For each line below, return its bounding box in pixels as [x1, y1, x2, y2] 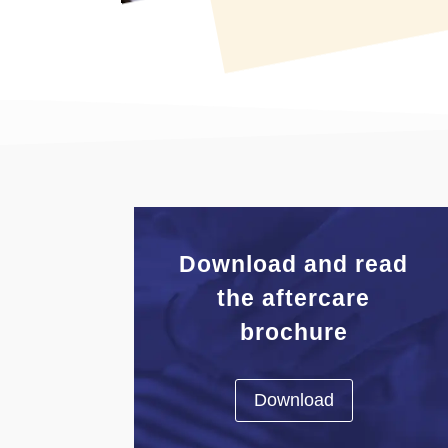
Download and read [179, 250, 409, 277]
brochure [239, 318, 348, 345]
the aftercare [217, 284, 371, 311]
